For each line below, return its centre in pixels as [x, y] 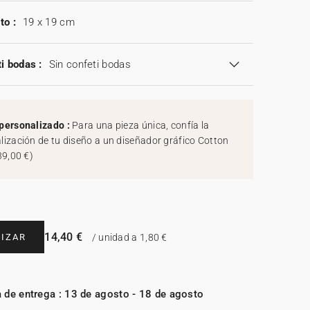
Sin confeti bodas [90, 65]
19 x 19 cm [48, 22]
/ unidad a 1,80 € [128, 238]
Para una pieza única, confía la [141, 126]
